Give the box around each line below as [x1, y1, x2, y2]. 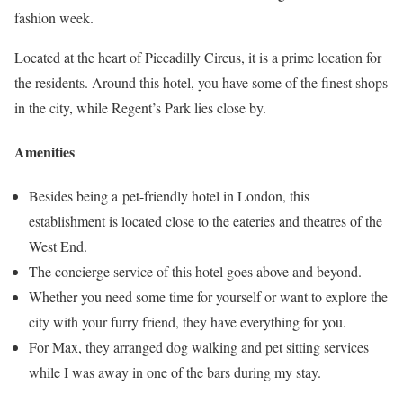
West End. [29, 237, 87, 256]
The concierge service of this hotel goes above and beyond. [29, 262, 362, 282]
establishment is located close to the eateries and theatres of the [29, 211, 382, 231]
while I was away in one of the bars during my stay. [29, 363, 321, 382]
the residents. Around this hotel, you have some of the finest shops [14, 72, 388, 92]
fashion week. [14, 7, 94, 27]
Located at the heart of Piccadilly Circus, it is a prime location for [14, 47, 381, 67]
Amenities [14, 141, 75, 163]
